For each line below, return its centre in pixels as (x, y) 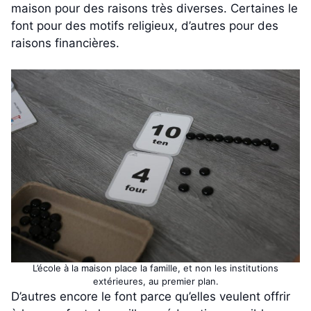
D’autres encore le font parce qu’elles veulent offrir (151, 297)
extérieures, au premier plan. (155, 281)
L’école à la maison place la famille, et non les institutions (155, 268)
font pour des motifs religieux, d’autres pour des (145, 25)
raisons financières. (65, 43)
